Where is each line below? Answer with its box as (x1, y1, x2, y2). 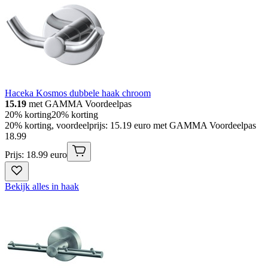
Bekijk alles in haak (5, 181, 79, 192)
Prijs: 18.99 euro (5, 150, 67, 160)
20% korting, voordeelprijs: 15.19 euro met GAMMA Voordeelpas (5, 120, 256, 131)
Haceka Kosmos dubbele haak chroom (5, 88, 151, 99)
